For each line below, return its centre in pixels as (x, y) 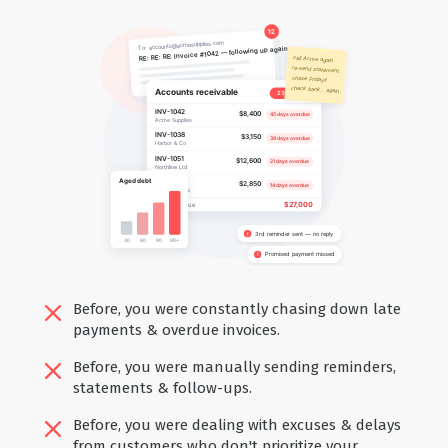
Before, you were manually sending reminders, (234, 366)
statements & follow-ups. (162, 387)
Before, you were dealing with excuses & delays (236, 424)
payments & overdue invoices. (176, 329)
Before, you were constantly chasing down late (236, 308)
